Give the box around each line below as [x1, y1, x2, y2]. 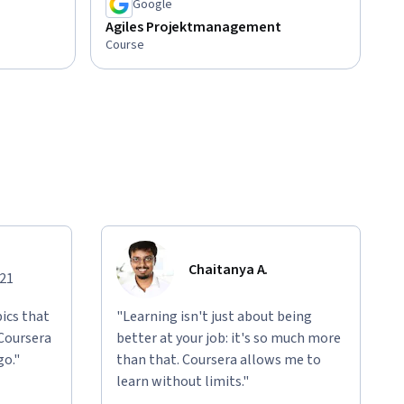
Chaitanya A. [188, 260, 269, 280]
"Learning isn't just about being [116, 307, 312, 327]
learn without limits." [116, 372, 249, 392]
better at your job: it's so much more [116, 328, 341, 349]
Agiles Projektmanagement [106, 17, 281, 38]
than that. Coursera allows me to [116, 350, 321, 371]
